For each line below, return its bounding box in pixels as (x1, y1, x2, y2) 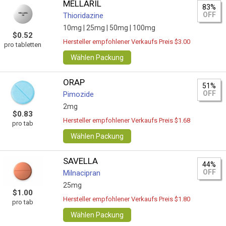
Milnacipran (63, 168, 101, 178)
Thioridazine (63, 11, 104, 20)
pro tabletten (4, 41, 41, 48)
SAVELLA (63, 156, 98, 166)
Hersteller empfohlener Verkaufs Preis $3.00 (63, 38, 191, 45)
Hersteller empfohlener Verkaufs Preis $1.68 (63, 117, 191, 124)
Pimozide (63, 90, 94, 99)
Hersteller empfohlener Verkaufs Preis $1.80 (63, 195, 191, 203)
